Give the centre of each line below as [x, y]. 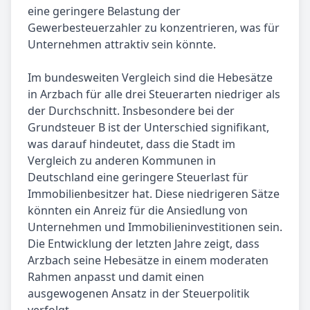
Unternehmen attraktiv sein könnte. [122, 45]
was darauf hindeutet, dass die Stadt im [131, 144]
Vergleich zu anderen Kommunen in [122, 161]
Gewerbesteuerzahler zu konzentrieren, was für [154, 28]
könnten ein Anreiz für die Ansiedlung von [138, 211]
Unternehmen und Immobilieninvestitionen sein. [155, 227]
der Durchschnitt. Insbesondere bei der [131, 111]
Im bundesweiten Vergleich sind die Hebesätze [150, 78]
